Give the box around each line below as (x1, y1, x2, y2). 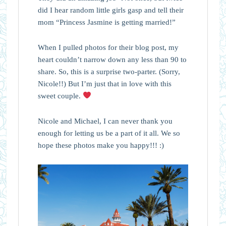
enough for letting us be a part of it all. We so (37, 129, 180, 137)
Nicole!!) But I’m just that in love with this (37, 79, 172, 88)
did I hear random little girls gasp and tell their (37, 6, 184, 14)
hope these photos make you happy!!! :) (37, 141, 164, 149)
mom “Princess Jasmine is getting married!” (37, 18, 176, 26)
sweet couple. (37, 91, 83, 100)
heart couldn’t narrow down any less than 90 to (37, 55, 187, 64)
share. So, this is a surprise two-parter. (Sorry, (37, 67, 180, 76)
